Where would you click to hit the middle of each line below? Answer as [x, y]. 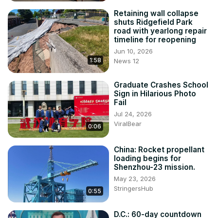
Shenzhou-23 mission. [154, 167]
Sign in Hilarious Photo [155, 94]
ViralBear [128, 124]
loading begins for [147, 159]
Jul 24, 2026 [133, 114]
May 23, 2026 [135, 179]
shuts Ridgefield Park [153, 22]
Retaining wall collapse [156, 14]
